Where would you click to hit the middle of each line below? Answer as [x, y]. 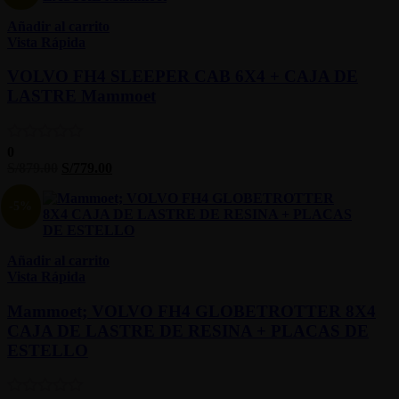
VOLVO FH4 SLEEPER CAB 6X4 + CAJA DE [183, 77]
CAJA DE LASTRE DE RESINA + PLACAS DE [188, 330]
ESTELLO [48, 350]
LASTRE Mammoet [81, 96]
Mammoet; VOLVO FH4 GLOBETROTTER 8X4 [191, 311]
